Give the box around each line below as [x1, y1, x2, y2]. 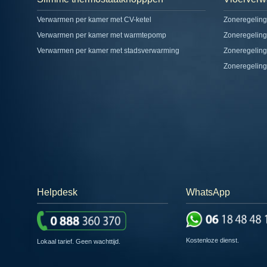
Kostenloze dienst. [186, 236, 239, 244]
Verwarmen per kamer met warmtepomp [37, 31, 166, 40]
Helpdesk [37, 187, 77, 198]
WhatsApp [186, 187, 230, 198]
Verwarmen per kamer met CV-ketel [37, 15, 151, 24]
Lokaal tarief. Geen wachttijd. [37, 237, 120, 245]
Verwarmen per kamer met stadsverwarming [37, 46, 179, 55]
